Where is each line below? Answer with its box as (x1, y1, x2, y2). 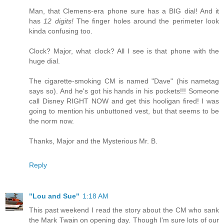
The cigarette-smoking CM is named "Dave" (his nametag (29, 77, 219, 85)
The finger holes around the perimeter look (73, 17, 219, 25)
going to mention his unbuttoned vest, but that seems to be (29, 107, 219, 115)
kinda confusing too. (29, 27, 92, 35)
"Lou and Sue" (29, 192, 79, 200)
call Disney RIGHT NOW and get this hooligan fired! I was (29, 97, 219, 105)
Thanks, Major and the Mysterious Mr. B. (29, 137, 157, 145)
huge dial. (29, 57, 60, 65)
